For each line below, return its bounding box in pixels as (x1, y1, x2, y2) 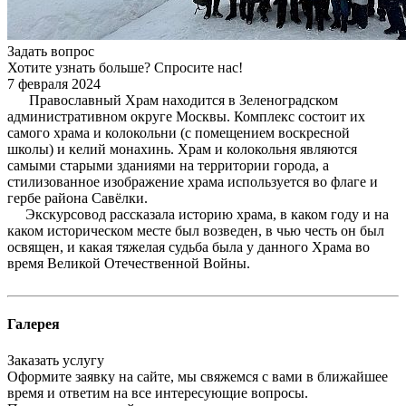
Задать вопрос (7, 43, 94, 60)
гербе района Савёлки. (7, 190, 148, 207)
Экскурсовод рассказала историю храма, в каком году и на (7, 207, 389, 223)
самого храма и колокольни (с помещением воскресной (7, 125, 350, 141)
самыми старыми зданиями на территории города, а (7, 158, 329, 174)
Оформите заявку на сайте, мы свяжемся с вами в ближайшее (7, 368, 388, 384)
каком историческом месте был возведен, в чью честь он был (7, 223, 384, 239)
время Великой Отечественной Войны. (7, 256, 250, 272)
